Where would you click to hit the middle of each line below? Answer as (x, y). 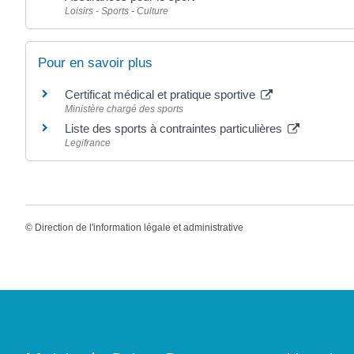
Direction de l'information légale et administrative (139, 228)
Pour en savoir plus (95, 62)
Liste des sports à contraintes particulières (175, 128)
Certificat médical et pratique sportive (162, 94)
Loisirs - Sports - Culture (117, 11)
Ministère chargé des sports (124, 109)
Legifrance (88, 143)
